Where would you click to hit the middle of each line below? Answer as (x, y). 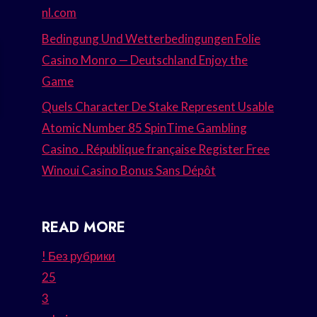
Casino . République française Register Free (156, 149)
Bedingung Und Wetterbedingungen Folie (151, 38)
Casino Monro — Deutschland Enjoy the (145, 59)
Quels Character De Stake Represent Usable (158, 107)
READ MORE (84, 228)
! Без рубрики (79, 256)
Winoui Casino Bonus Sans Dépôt (129, 171)
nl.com (59, 12)
